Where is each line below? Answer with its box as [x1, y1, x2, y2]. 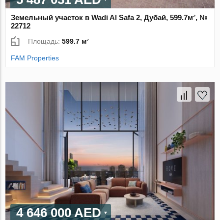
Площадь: [28, 37, 62, 46]
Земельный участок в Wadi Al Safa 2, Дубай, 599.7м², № [11, 13, 208, 22]
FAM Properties [11, 54, 59, 62]
